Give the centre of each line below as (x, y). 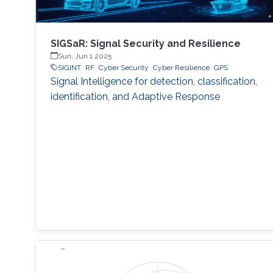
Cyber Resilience (181, 67)
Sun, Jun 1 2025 (84, 56)
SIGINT (69, 67)
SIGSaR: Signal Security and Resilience (145, 43)
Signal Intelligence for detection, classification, (154, 81)
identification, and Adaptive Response (135, 96)
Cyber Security (123, 67)
